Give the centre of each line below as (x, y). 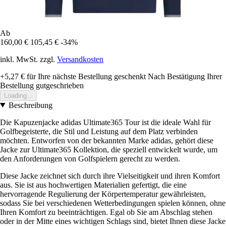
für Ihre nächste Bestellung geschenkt (85, 76)
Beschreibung (30, 105)
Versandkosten (80, 59)
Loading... (18, 95)
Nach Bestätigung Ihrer (185, 76)
